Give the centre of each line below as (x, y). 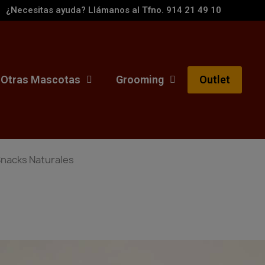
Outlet (214, 80)
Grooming (140, 80)
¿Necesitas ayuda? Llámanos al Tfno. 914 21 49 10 (113, 10)
